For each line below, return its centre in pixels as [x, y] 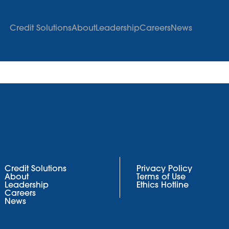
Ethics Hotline [163, 186]
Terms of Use [161, 178]
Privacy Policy [164, 169]
